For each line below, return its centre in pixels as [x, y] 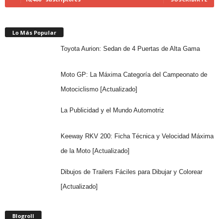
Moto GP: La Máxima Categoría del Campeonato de [134, 74]
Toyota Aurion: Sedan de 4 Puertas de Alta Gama [130, 48]
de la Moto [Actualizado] [95, 151]
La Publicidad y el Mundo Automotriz [112, 110]
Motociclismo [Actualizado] [99, 89]
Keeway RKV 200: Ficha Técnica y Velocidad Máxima [137, 136]
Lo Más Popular [34, 32]
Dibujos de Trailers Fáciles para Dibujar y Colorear [131, 172]
